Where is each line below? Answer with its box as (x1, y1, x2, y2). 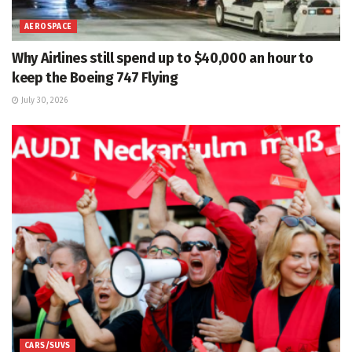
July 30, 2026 (19, 96, 68, 106)
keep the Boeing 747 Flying (12, 69, 178, 87)
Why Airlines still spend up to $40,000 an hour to (12, 49, 313, 68)
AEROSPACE (24, 22, 72, 32)
